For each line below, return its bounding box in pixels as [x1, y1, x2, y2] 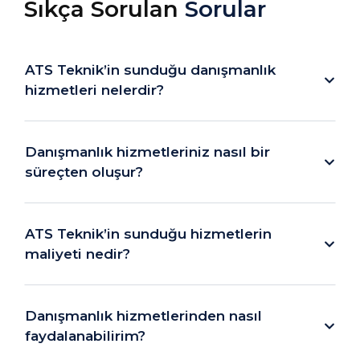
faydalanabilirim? [25, 328, 145, 344]
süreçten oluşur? [25, 164, 143, 180]
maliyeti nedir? [25, 246, 130, 262]
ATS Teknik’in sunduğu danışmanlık [25, 62, 276, 78]
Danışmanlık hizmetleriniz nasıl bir [25, 144, 270, 160]
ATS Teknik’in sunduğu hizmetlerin [25, 226, 272, 242]
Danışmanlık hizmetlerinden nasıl [25, 308, 262, 324]
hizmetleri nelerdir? [25, 82, 164, 98]
